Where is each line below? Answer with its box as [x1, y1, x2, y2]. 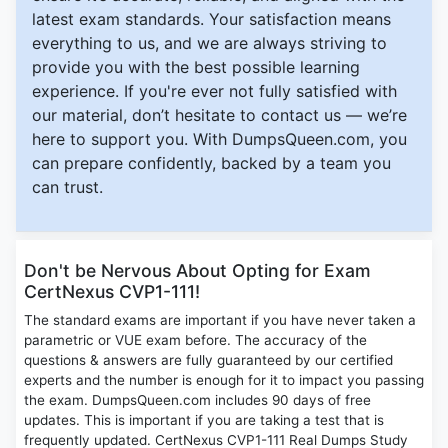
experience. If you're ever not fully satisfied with [32, 81, 397, 102]
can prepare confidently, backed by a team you [32, 153, 391, 174]
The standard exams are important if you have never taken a [24, 312, 416, 329]
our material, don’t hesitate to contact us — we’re [32, 105, 407, 126]
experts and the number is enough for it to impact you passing [24, 372, 424, 389]
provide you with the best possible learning [32, 57, 360, 78]
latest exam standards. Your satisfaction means [32, 9, 391, 30]
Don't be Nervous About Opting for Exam [24, 260, 371, 282]
